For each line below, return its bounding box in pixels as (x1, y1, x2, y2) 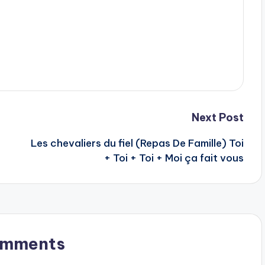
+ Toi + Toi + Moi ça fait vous (104, 151, 244, 165)
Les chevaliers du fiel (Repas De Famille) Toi (30, 137, 244, 150)
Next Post (191, 111, 244, 125)
